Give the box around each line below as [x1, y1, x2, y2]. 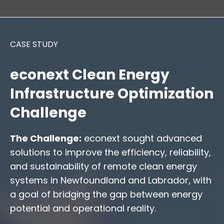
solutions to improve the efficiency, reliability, [10, 145, 211, 158]
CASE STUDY [10, 38, 58, 50]
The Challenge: [10, 131, 81, 144]
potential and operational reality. [10, 201, 156, 214]
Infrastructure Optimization [10, 83, 213, 103]
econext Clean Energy [10, 64, 169, 84]
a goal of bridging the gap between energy [10, 187, 202, 200]
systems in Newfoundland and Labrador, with [10, 173, 211, 186]
